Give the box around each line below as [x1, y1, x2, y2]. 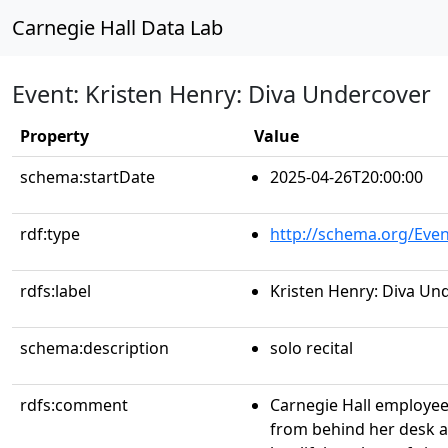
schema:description [20, 337, 169, 359]
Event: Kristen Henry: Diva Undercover [12, 78, 431, 110]
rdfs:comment [20, 394, 128, 416]
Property [20, 125, 89, 147]
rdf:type [20, 223, 80, 245]
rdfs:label [20, 280, 91, 302]
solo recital [270, 337, 353, 359]
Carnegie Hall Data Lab [12, 14, 223, 41]
